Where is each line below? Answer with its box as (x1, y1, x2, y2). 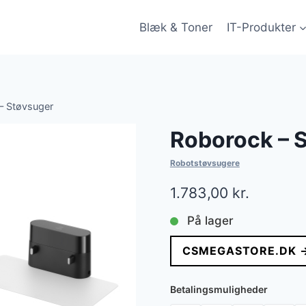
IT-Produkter (226, 20, 296, 34)
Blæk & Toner (139, 20, 213, 34)
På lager (186, 214, 234, 228)
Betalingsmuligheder (169, 283, 268, 296)
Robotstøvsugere (169, 158, 240, 169)
